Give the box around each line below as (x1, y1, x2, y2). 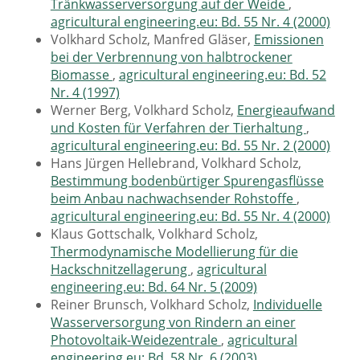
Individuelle (252, 295, 322, 313)
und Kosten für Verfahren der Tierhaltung (50, 118, 306, 137)
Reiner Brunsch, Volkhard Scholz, (50, 295, 253, 313)
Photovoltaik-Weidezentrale (50, 330, 221, 349)
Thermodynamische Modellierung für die (50, 242, 298, 260)
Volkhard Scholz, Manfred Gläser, (50, 30, 254, 48)
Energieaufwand (236, 100, 335, 119)
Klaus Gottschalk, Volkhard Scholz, (50, 224, 258, 243)
